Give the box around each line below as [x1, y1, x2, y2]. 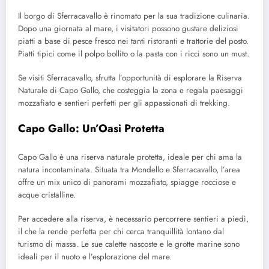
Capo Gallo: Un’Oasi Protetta [18, 121, 165, 137]
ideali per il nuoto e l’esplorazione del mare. [18, 251, 172, 263]
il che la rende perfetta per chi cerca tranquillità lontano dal [18, 226, 224, 238]
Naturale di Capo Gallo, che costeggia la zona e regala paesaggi [18, 85, 243, 97]
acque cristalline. [18, 189, 76, 201]
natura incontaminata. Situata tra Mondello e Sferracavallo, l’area [18, 163, 240, 175]
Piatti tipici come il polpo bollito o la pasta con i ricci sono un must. [18, 48, 249, 60]
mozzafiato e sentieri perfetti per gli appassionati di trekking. [18, 97, 230, 109]
